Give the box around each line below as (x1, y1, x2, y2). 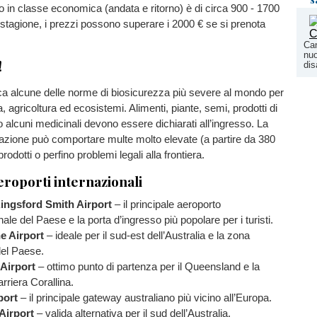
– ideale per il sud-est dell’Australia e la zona (44, 229, 250, 242)
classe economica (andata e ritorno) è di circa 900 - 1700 (18, 1, 279, 14)
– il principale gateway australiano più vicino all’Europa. (18, 292, 272, 304)
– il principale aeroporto (112, 198, 221, 211)
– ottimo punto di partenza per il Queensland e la (35, 260, 260, 273)
